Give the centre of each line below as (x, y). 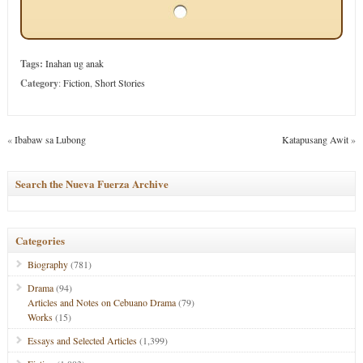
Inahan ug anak (74, 63)
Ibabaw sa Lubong (50, 139)
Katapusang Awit (316, 139)
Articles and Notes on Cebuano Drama (101, 302)
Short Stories (120, 83)
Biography (47, 264)
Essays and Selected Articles (82, 340)
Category (39, 83)
